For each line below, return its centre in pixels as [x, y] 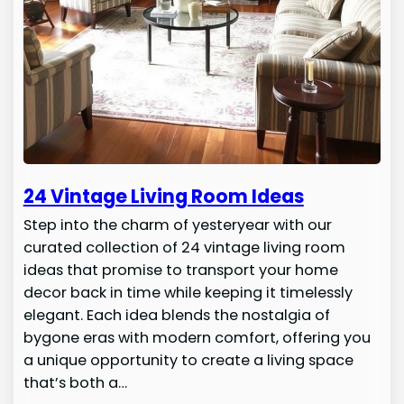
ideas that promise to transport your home [180, 270]
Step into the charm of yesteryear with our [177, 225]
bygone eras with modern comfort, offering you [197, 337]
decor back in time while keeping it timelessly [188, 292]
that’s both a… [75, 382]
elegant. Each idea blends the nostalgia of [176, 315]
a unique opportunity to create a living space [188, 360]
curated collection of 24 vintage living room [184, 247]
